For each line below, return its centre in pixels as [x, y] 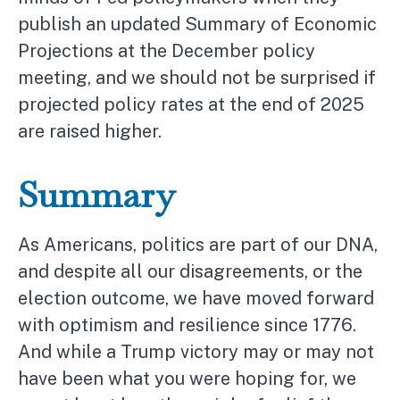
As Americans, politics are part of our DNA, [198, 245]
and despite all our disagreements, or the [190, 272]
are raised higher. [90, 132]
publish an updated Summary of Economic [197, 25]
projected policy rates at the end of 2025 [191, 105]
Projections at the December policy [167, 51]
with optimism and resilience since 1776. [187, 325]
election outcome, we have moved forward [196, 299]
